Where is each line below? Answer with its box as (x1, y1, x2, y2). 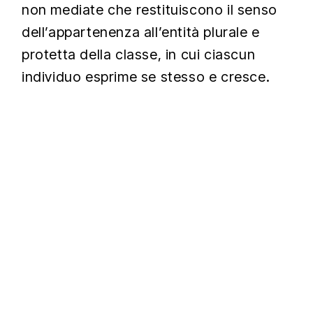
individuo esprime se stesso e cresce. (22, 68, 270, 85)
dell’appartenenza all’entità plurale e (22, 24, 260, 41)
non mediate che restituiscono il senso (22, 1, 277, 18)
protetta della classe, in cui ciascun (22, 46, 256, 63)
